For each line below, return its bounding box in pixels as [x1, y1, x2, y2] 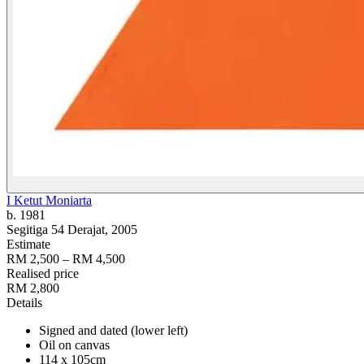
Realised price [6, 266, 79, 280]
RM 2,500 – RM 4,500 [6, 252, 125, 266]
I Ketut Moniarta [6, 193, 92, 207]
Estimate [6, 237, 50, 251]
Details [6, 296, 42, 310]
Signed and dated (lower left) [39, 323, 188, 337]
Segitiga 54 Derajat [6, 223, 105, 236]
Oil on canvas [39, 338, 110, 352]
